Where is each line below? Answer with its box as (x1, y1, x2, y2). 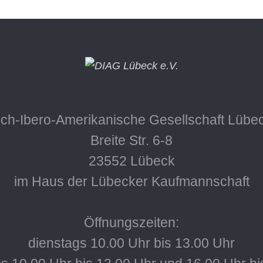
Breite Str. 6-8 (90, 133, 173, 148)
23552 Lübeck (88, 153, 175, 168)
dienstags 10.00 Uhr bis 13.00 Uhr (28, 235, 235, 251)
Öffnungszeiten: (84, 215, 179, 230)
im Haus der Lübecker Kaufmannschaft (14, 174, 249, 189)
